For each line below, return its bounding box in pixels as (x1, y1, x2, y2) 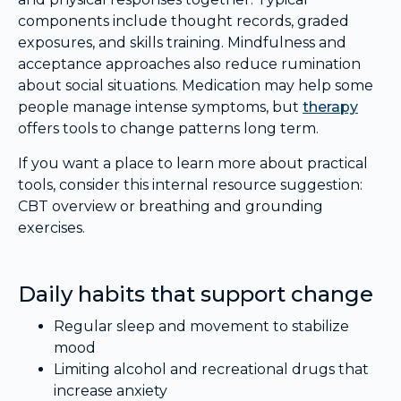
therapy (303, 98, 358, 116)
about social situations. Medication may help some (18, 77, 373, 95)
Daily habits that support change (18, 280, 373, 307)
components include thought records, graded (18, 13, 349, 30)
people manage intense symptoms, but (18, 98, 303, 116)
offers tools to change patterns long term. (18, 120, 319, 138)
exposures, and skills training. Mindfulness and (18, 34, 346, 52)
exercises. (18, 218, 85, 236)
